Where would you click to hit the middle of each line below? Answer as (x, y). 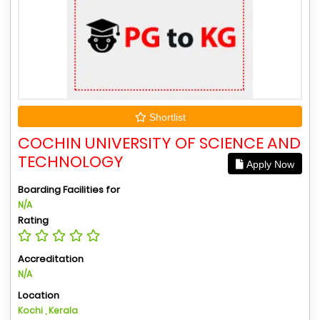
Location (39, 295)
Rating (33, 220)
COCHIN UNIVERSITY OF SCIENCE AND (159, 143)
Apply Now (269, 164)
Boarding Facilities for (69, 189)
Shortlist (166, 117)
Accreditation (51, 259)
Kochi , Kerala (48, 310)
